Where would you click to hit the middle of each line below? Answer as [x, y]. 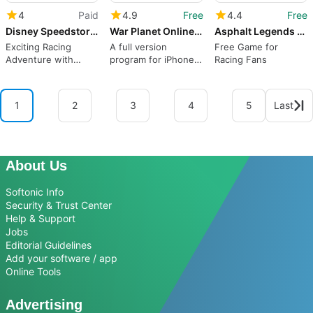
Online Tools [33, 271]
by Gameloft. [138, 72]
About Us [36, 165]
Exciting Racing [38, 47]
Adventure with [39, 60]
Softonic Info [35, 191]
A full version [139, 47]
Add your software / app [61, 258]
